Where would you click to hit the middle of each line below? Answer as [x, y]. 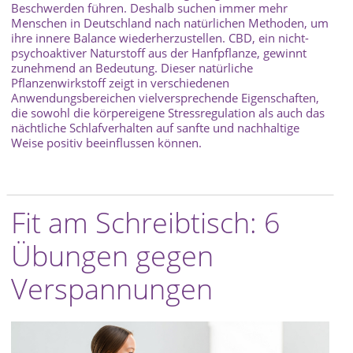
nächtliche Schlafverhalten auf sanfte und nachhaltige [155, 128]
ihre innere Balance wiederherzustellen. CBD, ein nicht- [160, 38]
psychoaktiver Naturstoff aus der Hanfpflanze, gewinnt [159, 53]
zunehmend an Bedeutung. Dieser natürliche [132, 68]
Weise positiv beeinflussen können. [106, 143]
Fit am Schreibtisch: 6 [146, 223]
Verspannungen [112, 289]
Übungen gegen [112, 256]
